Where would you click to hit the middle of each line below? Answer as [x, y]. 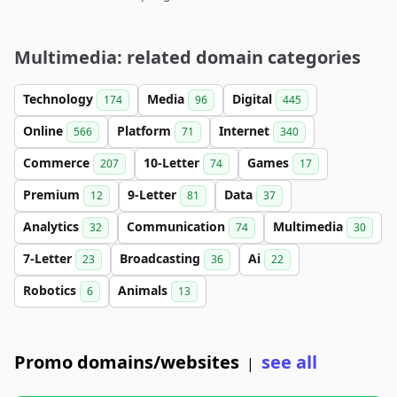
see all [289, 362]
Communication [178, 226]
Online [45, 131]
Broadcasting [162, 258]
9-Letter [154, 195]
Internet [246, 131]
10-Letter [173, 163]
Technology [60, 99]
